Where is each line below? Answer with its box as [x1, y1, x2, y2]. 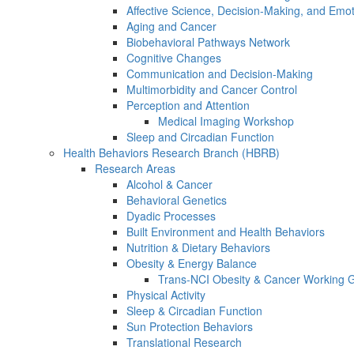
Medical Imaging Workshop [158, 113, 294, 129]
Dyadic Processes [126, 208, 216, 224]
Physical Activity [126, 287, 205, 303]
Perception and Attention [126, 97, 250, 113]
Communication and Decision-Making [126, 66, 313, 81]
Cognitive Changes [126, 50, 221, 66]
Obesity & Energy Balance [126, 255, 257, 271]
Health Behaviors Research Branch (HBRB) [63, 145, 280, 160]
